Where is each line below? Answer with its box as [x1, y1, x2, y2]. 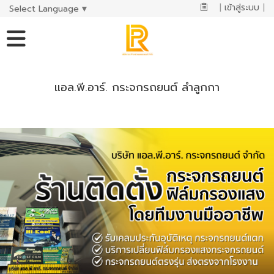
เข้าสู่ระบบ [224, 1, 259, 14]
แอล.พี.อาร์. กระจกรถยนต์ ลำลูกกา [54, 79, 220, 96]
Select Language [9, 2, 79, 15]
